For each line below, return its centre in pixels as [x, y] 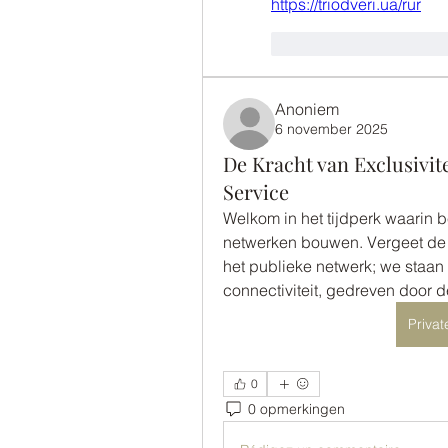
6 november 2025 [331, 129]
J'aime [321, 43]
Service [256, 191]
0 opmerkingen [296, 408]
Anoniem [307, 109]
